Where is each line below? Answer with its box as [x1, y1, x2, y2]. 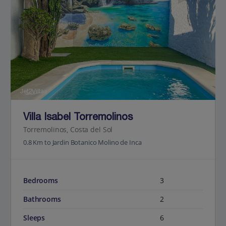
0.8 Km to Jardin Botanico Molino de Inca [23, 137, 142, 147]
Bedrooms [23, 175, 58, 185]
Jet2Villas [17, 89, 47, 96]
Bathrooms [23, 194, 61, 204]
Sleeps [23, 212, 45, 222]
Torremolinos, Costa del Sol [23, 126, 113, 135]
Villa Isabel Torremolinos [23, 113, 133, 124]
